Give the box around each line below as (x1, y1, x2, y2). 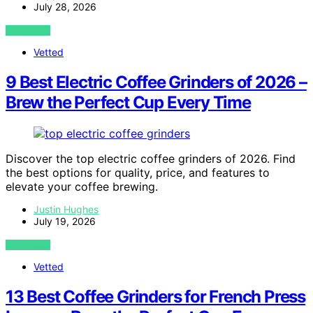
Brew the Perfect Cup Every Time (6, 92, 251, 113)
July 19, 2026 (34, 215, 96, 228)
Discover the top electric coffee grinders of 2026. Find (6, 152, 296, 166)
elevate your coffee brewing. (6, 180, 158, 194)
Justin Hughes (34, 203, 99, 216)
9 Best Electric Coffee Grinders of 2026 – (6, 72, 307, 93)
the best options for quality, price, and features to (6, 166, 270, 180)
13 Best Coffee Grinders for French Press (6, 286, 305, 307)
